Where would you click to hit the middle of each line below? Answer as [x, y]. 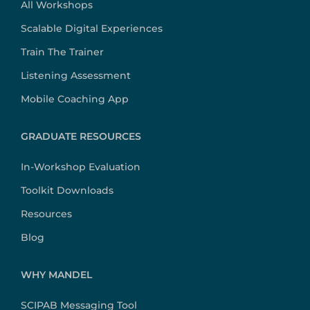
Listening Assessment [76, 76]
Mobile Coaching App [75, 99]
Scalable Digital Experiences [92, 29]
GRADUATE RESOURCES [81, 137]
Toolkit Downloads [67, 191]
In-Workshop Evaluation [81, 167]
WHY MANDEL [56, 275]
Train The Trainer [62, 52]
